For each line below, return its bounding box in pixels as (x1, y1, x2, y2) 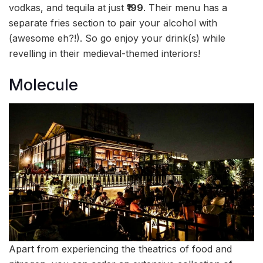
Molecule (9, 75, 78, 95)
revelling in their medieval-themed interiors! (9, 47, 200, 59)
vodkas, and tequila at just (9, 1, 127, 14)
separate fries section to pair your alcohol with (9, 16, 217, 29)
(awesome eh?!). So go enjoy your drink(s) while (9, 32, 225, 44)
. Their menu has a (143, 1, 227, 14)
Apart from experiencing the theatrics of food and (9, 243, 232, 255)
